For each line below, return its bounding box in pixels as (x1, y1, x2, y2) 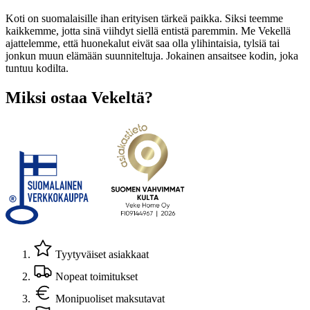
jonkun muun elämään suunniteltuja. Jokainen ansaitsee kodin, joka (6, 50, 298, 62)
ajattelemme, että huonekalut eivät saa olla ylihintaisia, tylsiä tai (6, 37, 280, 50)
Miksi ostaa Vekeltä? (6, 89, 153, 107)
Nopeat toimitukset (53, 270, 138, 282)
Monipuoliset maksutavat (53, 292, 165, 304)
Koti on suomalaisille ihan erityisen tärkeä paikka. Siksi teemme (6, 12, 283, 25)
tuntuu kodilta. (6, 62, 69, 75)
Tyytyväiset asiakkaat (53, 248, 149, 260)
